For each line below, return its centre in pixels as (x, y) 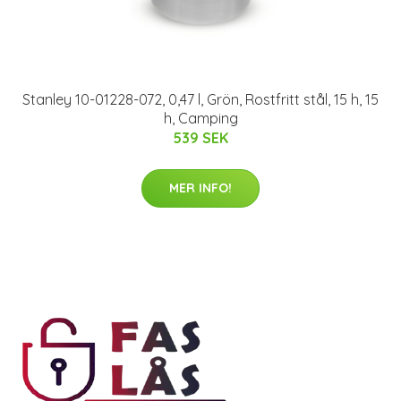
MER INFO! (200, 188)
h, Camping (200, 119)
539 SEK (200, 138)
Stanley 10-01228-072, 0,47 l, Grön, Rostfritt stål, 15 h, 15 (200, 100)
